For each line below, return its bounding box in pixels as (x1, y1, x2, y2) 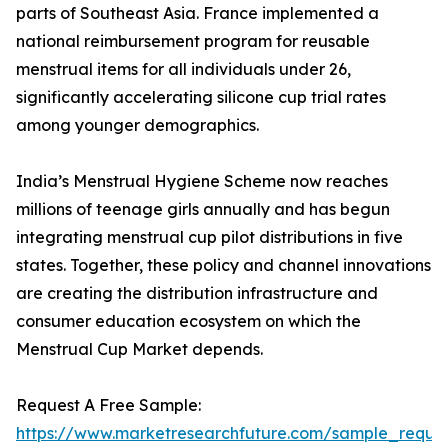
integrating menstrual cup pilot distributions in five (16, 227, 403, 248)
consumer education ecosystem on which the (16, 311, 361, 332)
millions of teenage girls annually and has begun (16, 199, 390, 220)
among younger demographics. (16, 115, 259, 136)
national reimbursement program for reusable (16, 31, 370, 52)
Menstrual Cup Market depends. (16, 339, 263, 360)
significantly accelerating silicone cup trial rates (16, 87, 386, 108)
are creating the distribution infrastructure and (16, 283, 378, 304)
